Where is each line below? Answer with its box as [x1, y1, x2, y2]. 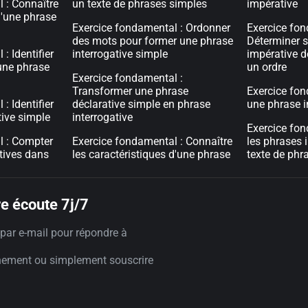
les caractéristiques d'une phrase [72, 148, 231, 161]
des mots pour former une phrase [72, 34, 234, 47]
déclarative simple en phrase [72, 98, 211, 111]
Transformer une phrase [72, 85, 189, 98]
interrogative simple [72, 47, 168, 60]
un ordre [246, 60, 287, 74]
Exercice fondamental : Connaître [72, 135, 233, 148]
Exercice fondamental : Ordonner [72, 21, 231, 34]
